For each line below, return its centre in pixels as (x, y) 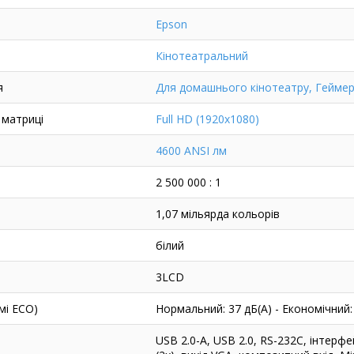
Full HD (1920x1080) (207, 119)
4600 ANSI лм (191, 151)
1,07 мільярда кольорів (217, 214)
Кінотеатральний (201, 56)
